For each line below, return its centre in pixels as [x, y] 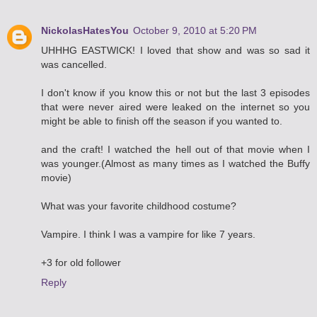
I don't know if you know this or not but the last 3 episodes [175, 92]
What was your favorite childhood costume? [139, 206]
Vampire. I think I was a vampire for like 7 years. [148, 234]
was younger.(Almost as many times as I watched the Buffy [175, 163]
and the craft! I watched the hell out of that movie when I [175, 149]
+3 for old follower [81, 262]
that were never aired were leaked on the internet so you [175, 106]
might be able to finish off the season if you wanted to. [162, 121]
